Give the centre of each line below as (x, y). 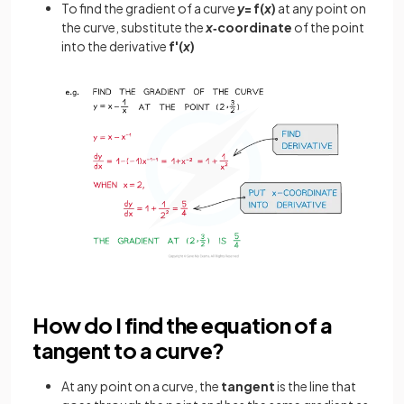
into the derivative (115, 46)
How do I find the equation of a (183, 324)
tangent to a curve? (129, 349)
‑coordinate (252, 27)
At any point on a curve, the (141, 386)
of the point (328, 27)
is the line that (316, 386)
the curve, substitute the (133, 27)
